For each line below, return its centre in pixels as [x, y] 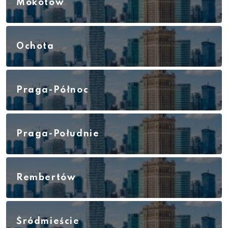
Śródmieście [48, 221]
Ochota [35, 46]
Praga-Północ [53, 90]
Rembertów [46, 177]
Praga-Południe [58, 134]
